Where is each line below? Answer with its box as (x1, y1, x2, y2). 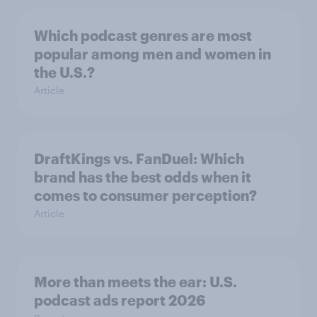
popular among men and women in (34, 45, 271, 63)
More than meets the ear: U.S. (34, 273, 237, 291)
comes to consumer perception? (34, 187, 257, 204)
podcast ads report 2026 (34, 292, 205, 309)
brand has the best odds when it (34, 168, 251, 186)
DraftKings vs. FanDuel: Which (34, 150, 244, 168)
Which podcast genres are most (34, 27, 252, 45)
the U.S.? (34, 64, 95, 81)
